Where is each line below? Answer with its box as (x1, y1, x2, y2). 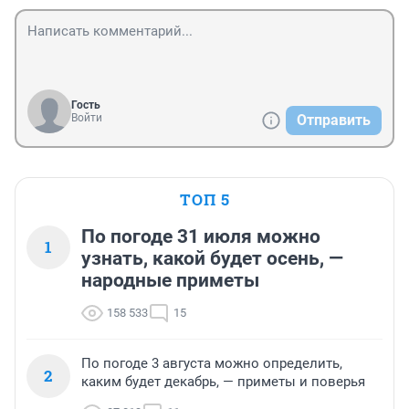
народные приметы (81, 269, 259, 292)
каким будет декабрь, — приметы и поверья (81, 373, 365, 391)
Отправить (297, 111, 371, 130)
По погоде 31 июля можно (81, 225, 320, 248)
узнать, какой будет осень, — (81, 247, 343, 270)
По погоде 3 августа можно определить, (81, 355, 342, 372)
